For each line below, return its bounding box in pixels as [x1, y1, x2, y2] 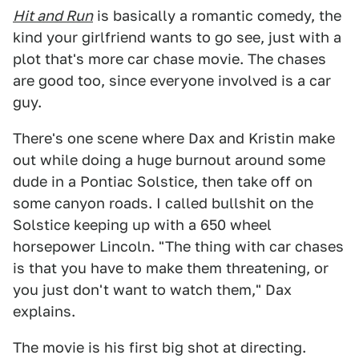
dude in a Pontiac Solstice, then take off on [13, 173, 313, 190]
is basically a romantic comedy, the [93, 7, 341, 24]
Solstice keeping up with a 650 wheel [13, 216, 272, 233]
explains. [13, 303, 75, 320]
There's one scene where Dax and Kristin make [13, 130, 335, 147]
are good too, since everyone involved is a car [13, 72, 331, 89]
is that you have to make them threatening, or [13, 260, 329, 276]
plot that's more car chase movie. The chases [13, 50, 326, 67]
